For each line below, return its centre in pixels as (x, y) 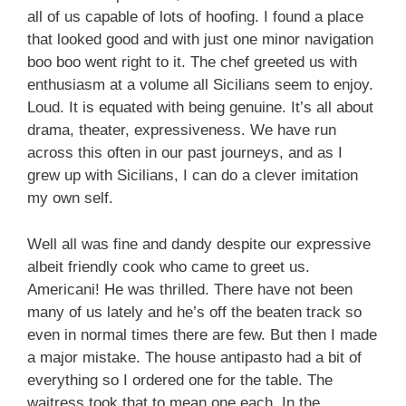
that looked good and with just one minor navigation (200, 40)
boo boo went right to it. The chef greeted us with (192, 63)
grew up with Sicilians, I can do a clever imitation (193, 176)
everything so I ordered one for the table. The (180, 380)
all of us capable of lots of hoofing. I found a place (195, 17)
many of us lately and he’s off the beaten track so (194, 312)
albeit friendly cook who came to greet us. (169, 266)
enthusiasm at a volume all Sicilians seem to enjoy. (200, 85)
